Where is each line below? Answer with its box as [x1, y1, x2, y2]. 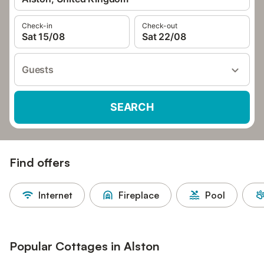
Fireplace [118, 189, 159, 201]
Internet [38, 189, 72, 201]
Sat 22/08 [142, 31, 186, 42]
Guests [22, 64, 54, 75]
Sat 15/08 [22, 31, 65, 42]
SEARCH [110, 101, 154, 113]
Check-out [142, 21, 177, 30]
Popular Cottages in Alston [9, 239, 160, 253]
